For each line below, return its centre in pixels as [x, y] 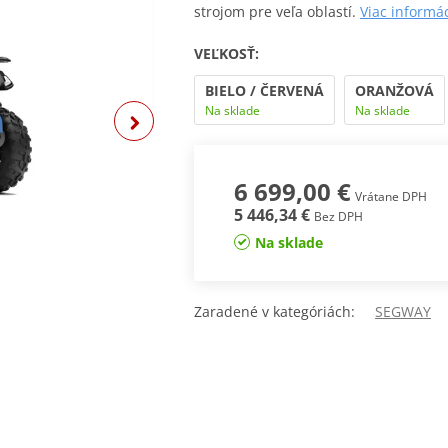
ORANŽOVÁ [394, 91]
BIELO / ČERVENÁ [264, 91]
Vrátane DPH [390, 197]
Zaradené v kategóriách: [284, 311]
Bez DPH [338, 217]
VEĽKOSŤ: [226, 54]
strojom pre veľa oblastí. [275, 12]
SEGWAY [403, 311]
